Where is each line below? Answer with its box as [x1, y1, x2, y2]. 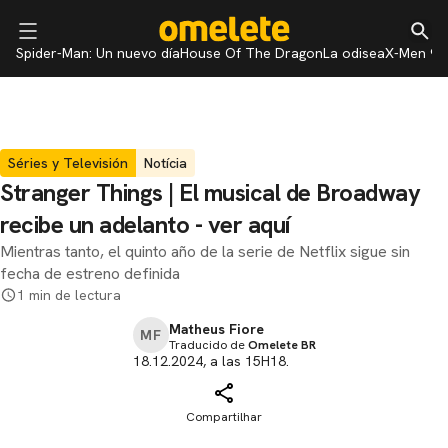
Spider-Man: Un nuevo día [16, 44, 180, 62]
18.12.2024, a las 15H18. [132, 352, 289, 370]
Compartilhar [186, 409, 262, 425]
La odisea [323, 44, 385, 62]
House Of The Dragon [180, 44, 323, 62]
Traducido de [168, 337, 248, 353]
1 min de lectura [17, 286, 121, 304]
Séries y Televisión [8, 154, 128, 172]
